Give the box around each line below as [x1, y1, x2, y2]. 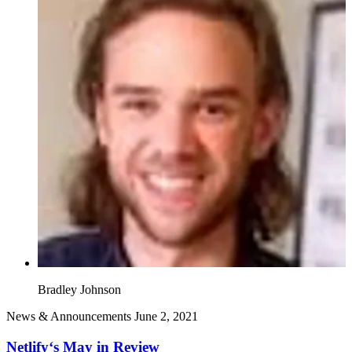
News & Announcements [6, 310, 131, 324]
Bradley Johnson [38, 283, 121, 297]
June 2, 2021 [134, 310, 198, 324]
